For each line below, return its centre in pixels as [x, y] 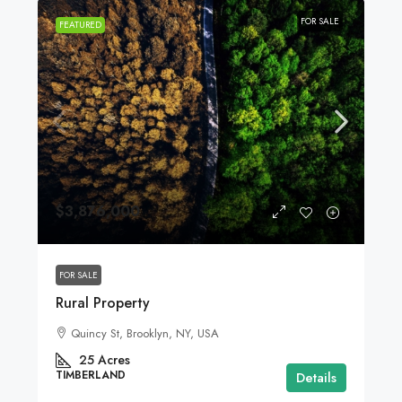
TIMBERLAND [91, 376]
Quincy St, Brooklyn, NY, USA [145, 334]
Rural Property [103, 303]
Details [316, 378]
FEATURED [80, 25]
